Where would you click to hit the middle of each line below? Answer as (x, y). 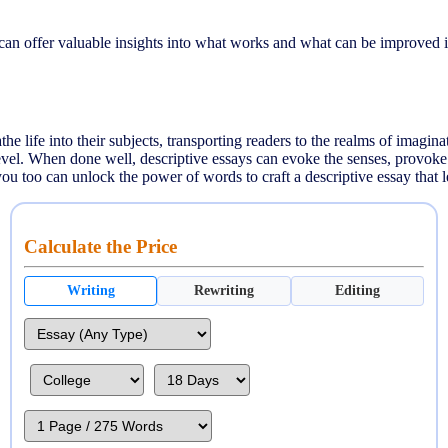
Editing (357, 290)
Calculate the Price (100, 246)
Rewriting (223, 290)
